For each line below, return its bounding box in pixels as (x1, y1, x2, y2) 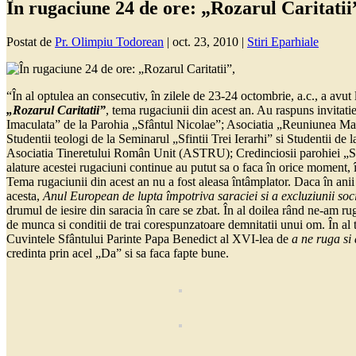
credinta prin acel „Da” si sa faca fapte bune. (6, 246, 229, 261)
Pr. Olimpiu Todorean (55, 35, 164, 49)
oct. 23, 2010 (172, 35, 238, 49)
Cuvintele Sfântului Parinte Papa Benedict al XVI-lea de (6, 232, 292, 246)
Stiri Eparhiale (247, 35, 319, 49)
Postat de (6, 35, 55, 49)
